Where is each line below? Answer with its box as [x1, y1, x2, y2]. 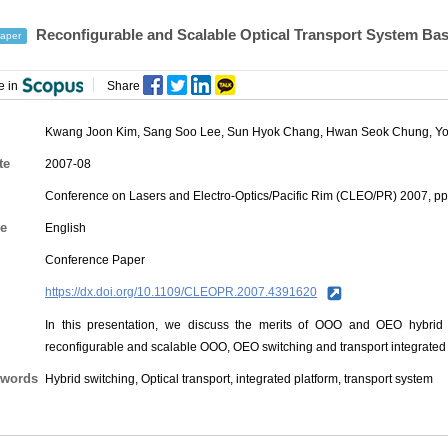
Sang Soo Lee [143, 125, 221, 139]
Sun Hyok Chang [227, 125, 320, 139]
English [45, 221, 86, 235]
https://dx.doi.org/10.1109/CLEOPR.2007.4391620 [45, 285, 317, 299]
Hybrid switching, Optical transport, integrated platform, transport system [45, 371, 433, 386]
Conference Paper [45, 253, 145, 267]
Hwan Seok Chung [326, 125, 429, 139]
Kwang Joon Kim [45, 125, 137, 139]
